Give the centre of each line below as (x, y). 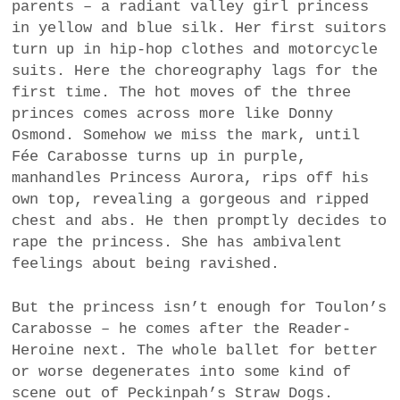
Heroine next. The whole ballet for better (195, 351)
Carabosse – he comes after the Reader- (182, 329)
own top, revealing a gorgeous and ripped (191, 199)
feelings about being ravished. (146, 263)
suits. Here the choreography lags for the (195, 71)
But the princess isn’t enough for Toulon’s (200, 308)
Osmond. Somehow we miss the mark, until (186, 135)
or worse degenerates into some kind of (182, 372)
